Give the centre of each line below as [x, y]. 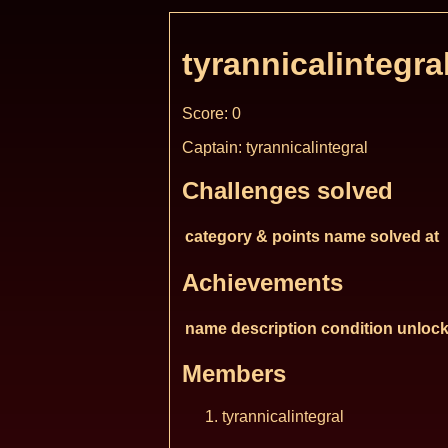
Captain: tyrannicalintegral [275, 147]
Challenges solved [287, 190]
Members [234, 374]
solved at [404, 236]
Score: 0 [211, 113]
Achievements [262, 282]
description [274, 328]
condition [357, 328]
